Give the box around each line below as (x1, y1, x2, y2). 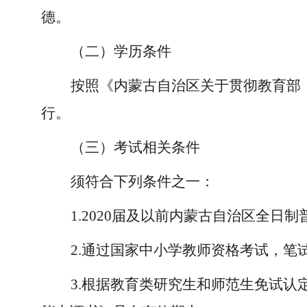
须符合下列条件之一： (71, 173, 214, 190)
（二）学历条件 (71, 43, 171, 60)
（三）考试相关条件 (71, 139, 200, 156)
